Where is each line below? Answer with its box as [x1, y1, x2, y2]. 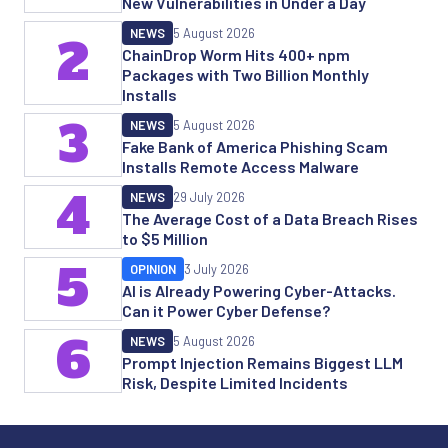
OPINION [130, 261, 176, 277]
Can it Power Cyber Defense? [122, 301, 330, 320]
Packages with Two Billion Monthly [122, 65, 369, 84]
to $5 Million [122, 229, 208, 248]
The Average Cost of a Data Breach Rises [122, 209, 418, 228]
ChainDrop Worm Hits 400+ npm [122, 45, 350, 64]
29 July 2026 [173, 189, 245, 205]
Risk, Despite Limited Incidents [122, 373, 348, 392]
